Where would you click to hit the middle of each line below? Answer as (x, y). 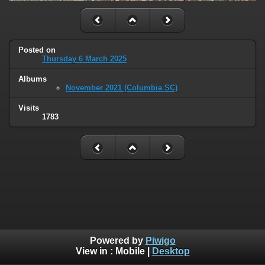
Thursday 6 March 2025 (84, 59)
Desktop (171, 251)
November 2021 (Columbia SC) (122, 88)
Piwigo (160, 241)
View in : (95, 251)
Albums (33, 79)
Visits (29, 108)
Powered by (117, 241)
